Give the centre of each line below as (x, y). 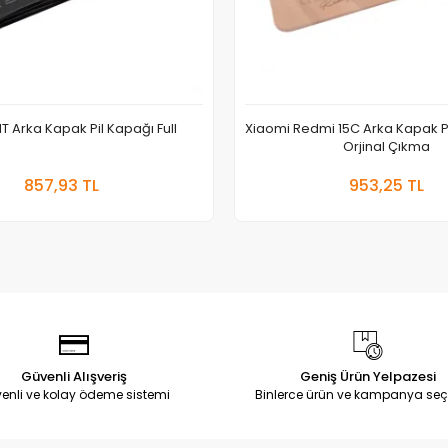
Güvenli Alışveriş (73, 376)
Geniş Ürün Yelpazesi (367, 376)
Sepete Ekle (118, 173)
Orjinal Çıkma (387, 146)
